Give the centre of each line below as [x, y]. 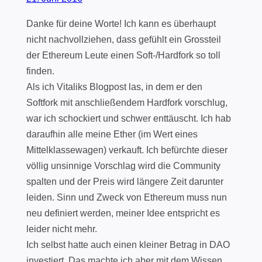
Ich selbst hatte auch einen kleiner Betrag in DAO [128, 244]
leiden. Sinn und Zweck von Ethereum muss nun [126, 197]
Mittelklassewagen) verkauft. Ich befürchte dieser [127, 150]
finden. [40, 71]
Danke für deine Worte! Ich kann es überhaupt [121, 23]
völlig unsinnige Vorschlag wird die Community [123, 166]
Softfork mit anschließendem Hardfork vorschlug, [127, 102]
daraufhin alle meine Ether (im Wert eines [112, 134]
